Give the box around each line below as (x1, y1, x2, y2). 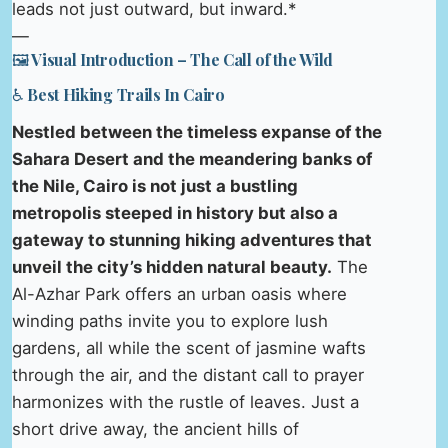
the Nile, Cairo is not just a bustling (12, 176, 298, 197)
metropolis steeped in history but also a (12, 203, 338, 224)
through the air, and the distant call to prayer (12, 365, 364, 386)
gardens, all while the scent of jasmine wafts (12, 338, 366, 359)
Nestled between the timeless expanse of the (12, 122, 382, 143)
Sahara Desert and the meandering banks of (12, 149, 372, 170)
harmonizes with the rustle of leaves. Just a (12, 392, 359, 413)
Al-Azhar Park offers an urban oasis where (12, 284, 347, 305)
